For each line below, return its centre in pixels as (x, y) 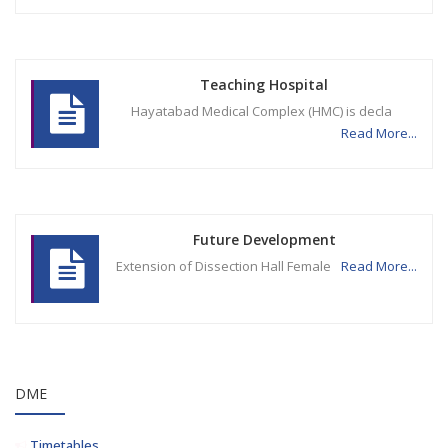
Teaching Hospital (264, 84)
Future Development (264, 239)
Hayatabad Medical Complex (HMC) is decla (264, 111)
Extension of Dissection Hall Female (226, 266)
